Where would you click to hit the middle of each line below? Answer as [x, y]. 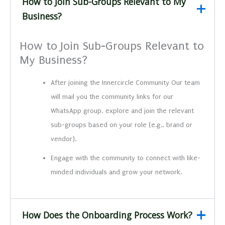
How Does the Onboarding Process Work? [107, 215]
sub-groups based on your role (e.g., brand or [122, 125]
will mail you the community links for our [113, 96]
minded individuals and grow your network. [117, 172]
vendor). [64, 139]
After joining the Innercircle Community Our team [126, 82]
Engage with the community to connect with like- [126, 158]
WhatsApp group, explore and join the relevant [123, 110]
